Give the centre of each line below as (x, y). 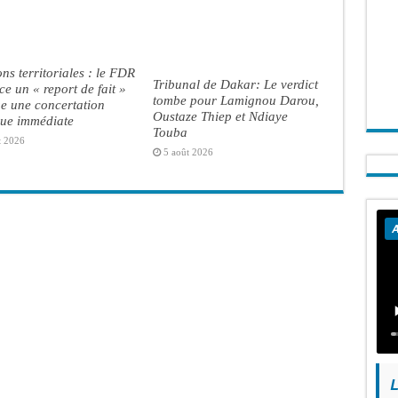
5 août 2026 (188, 151)
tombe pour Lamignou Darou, (235, 99)
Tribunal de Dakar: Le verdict (235, 84)
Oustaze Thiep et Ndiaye (220, 115)
